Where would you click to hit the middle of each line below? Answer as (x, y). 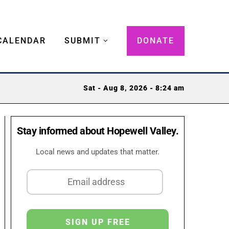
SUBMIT (83, 40)
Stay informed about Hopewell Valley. (98, 131)
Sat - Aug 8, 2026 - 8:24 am (134, 88)
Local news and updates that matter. (98, 152)
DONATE (156, 40)
